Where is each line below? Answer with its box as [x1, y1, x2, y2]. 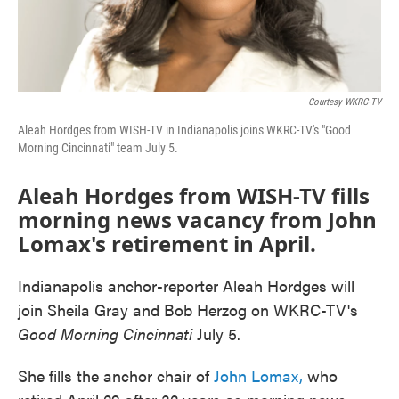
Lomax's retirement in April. [18, 228, 316, 258]
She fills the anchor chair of [18, 363, 214, 387]
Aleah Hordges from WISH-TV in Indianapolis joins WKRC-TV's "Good [18, 122, 351, 137]
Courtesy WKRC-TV [308, 95, 381, 108]
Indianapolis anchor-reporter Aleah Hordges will [18, 273, 354, 297]
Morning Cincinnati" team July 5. [18, 140, 178, 155]
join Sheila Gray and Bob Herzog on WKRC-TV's [18, 297, 358, 321]
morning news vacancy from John [18, 204, 377, 234]
